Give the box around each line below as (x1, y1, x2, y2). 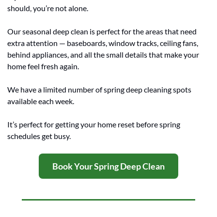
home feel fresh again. (7, 61, 79, 71)
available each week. (7, 96, 74, 106)
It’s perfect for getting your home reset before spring (7, 119, 180, 129)
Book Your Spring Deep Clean (52, 160, 165, 171)
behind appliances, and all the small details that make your (7, 49, 199, 59)
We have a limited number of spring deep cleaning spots (7, 84, 191, 94)
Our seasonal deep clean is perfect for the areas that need (7, 26, 197, 36)
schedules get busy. (7, 131, 71, 140)
